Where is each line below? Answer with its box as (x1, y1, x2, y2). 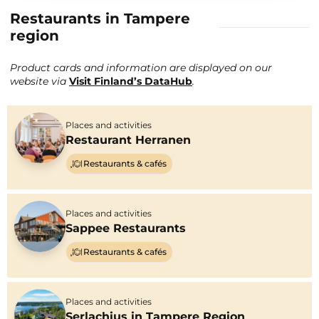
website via (10, 74, 69, 88)
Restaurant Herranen (66, 133, 191, 147)
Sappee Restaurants (66, 221, 186, 236)
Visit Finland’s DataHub (69, 74, 192, 88)
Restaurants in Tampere (10, 9, 190, 27)
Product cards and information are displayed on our (10, 61, 272, 74)
